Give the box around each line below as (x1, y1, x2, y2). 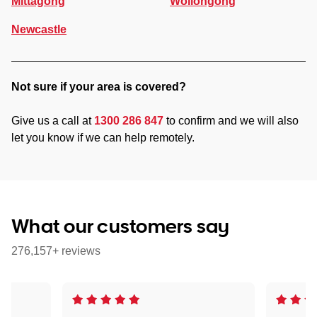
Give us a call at (11, 114, 94, 127)
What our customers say (11, 212, 230, 238)
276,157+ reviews (11, 244, 100, 257)
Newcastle (11, 23, 67, 35)
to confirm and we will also (163, 114, 299, 127)
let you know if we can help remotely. (11, 131, 195, 144)
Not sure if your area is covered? (11, 80, 186, 93)
